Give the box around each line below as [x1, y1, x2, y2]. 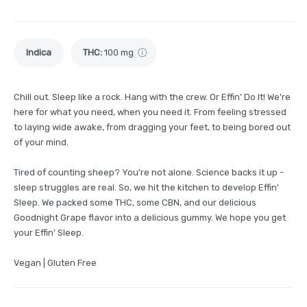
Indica [26, 47, 51, 58]
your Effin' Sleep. [14, 227, 84, 238]
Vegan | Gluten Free [14, 257, 97, 268]
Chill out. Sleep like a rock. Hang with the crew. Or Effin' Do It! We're [14, 91, 291, 102]
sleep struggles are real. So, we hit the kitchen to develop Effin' [14, 182, 279, 193]
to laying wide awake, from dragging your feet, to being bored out [14, 121, 291, 132]
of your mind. [14, 136, 69, 147]
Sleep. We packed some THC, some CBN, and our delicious [14, 197, 256, 208]
